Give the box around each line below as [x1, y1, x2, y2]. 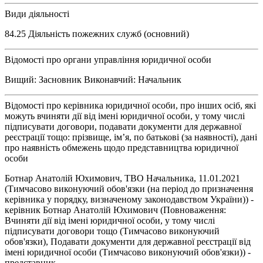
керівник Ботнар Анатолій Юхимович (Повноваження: [5, 204, 226, 215]
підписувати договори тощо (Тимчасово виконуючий [5, 225, 220, 236]
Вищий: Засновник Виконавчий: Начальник [5, 74, 181, 85]
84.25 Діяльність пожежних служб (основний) [5, 28, 189, 39]
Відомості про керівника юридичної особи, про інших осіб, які [5, 100, 256, 110]
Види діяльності [5, 8, 69, 19]
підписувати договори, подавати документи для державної [5, 121, 241, 131]
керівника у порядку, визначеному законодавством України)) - [5, 194, 254, 204]
